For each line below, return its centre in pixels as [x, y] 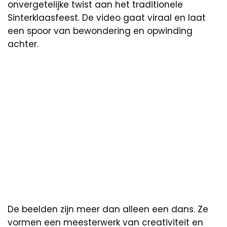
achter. [23, 44]
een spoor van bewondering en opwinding [100, 31]
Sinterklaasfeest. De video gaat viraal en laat [107, 18]
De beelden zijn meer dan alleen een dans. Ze [108, 210]
